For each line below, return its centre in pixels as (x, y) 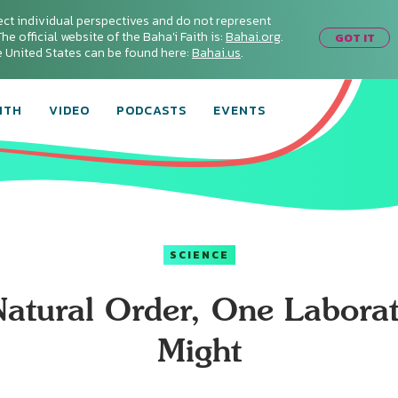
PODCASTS (151, 111)
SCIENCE (199, 255)
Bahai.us (216, 53)
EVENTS (239, 111)
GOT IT (354, 37)
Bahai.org (253, 37)
